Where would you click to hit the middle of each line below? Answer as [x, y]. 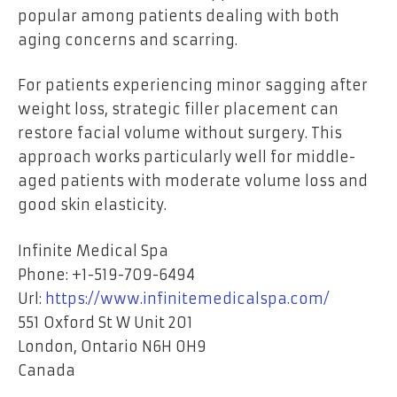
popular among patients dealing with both [179, 16]
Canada [47, 370]
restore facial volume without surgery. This [180, 133]
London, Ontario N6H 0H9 [112, 346]
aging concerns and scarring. [128, 39]
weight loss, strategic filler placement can [178, 109]
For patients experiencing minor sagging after [193, 86]
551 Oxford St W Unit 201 [105, 322]
